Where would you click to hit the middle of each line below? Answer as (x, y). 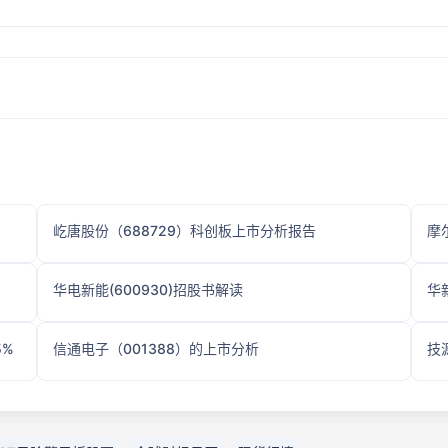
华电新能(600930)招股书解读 (148, 289)
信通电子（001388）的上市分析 (156, 348)
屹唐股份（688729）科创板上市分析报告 (185, 230)
